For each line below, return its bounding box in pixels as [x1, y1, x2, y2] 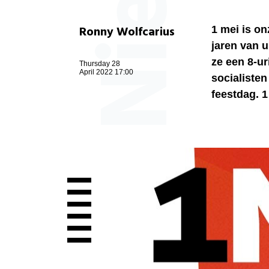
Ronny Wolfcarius [79, 23, 175, 43]
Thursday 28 [79, 59, 120, 68]
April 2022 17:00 [79, 68, 133, 77]
